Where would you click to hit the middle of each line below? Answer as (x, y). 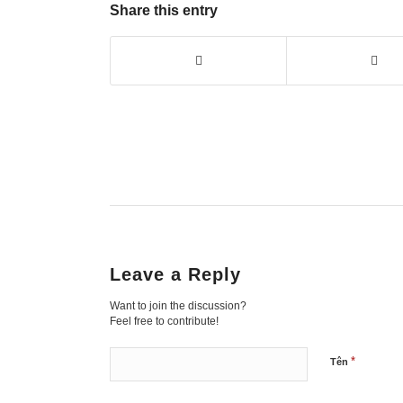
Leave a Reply (175, 275)
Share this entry (164, 11)
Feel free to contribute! (164, 322)
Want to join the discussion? (178, 306)
